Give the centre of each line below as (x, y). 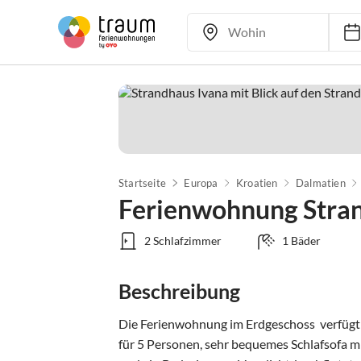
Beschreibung (179, 291)
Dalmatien (320, 183)
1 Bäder (301, 241)
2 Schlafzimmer (183, 241)
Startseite (142, 183)
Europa (201, 183)
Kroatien (257, 183)
